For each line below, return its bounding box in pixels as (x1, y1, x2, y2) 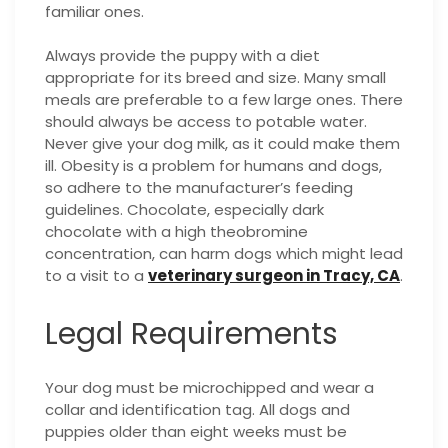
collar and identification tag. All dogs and (45, 399, 350, 421)
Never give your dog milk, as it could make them (45, 133, 400, 155)
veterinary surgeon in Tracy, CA (148, 265, 400, 287)
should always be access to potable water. (45, 111, 367, 133)
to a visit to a (45, 265, 148, 287)
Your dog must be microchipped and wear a (45, 377, 374, 399)
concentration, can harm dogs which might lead (45, 243, 403, 265)
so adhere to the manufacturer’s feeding (45, 177, 353, 199)
